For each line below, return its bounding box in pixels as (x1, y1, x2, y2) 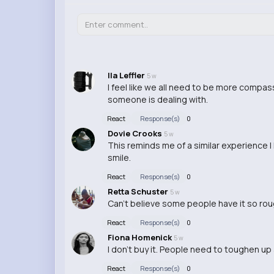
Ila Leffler (107, 70, 147, 81)
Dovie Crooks (107, 128, 164, 139)
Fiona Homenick (107, 232, 174, 243)
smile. (107, 152, 131, 164)
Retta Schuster (107, 186, 170, 198)
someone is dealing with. (107, 94, 208, 106)
